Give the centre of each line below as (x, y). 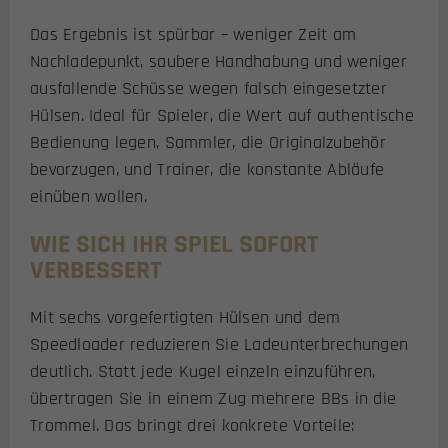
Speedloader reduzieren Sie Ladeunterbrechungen (219, 344)
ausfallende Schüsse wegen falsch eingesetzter (208, 89)
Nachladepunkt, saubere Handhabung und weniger (218, 62)
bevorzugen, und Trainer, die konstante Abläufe (207, 170)
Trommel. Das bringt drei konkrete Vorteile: (192, 425)
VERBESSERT (96, 270)
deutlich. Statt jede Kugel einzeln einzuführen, (203, 371)
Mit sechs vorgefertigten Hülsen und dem (185, 317)
